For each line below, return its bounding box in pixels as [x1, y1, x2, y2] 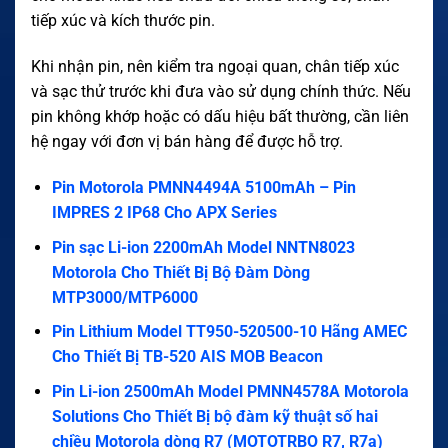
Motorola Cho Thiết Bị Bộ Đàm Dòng [51, 262, 310, 282]
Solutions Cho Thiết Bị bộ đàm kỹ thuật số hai [51, 406, 378, 426]
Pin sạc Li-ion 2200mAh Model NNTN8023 [51, 237, 355, 257]
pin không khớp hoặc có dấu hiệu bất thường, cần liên [31, 107, 409, 127]
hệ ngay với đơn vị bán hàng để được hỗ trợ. [31, 132, 343, 152]
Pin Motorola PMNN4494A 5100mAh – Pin [51, 178, 356, 198]
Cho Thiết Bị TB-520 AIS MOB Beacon [51, 347, 323, 367]
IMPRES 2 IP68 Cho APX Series [51, 203, 277, 223]
